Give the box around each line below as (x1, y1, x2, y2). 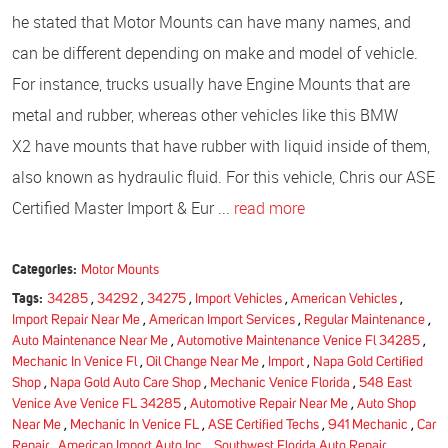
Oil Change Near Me (146, 354, 259, 369)
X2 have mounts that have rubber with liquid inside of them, (12, 134, 430, 157)
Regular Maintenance (304, 312, 425, 327)
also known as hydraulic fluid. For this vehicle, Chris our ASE (12, 165, 435, 188)
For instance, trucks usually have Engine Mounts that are (12, 72, 410, 95)
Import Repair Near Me (12, 312, 140, 327)
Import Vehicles (194, 291, 282, 306)
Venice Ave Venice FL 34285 (12, 396, 181, 411)
